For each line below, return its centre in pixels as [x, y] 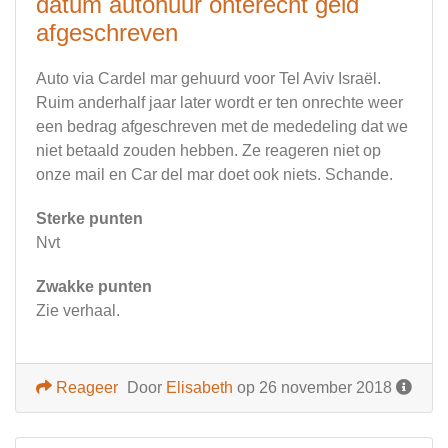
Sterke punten [89, 219]
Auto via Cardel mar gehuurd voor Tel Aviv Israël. [208, 79]
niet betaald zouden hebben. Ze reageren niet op [208, 151]
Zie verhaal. [78, 311]
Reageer [85, 388]
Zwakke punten [94, 287]
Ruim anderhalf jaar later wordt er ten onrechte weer [219, 103]
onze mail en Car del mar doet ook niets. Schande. [214, 175]
